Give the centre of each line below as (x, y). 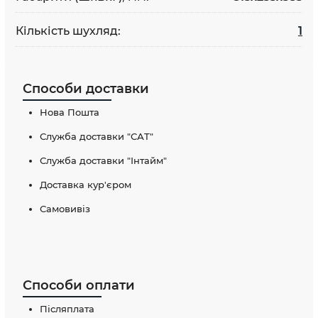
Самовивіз (65, 208)
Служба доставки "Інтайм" (103, 160)
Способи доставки (86, 88)
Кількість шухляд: (68, 31)
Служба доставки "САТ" (97, 136)
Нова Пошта (70, 112)
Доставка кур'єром (86, 184)
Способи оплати (79, 285)
